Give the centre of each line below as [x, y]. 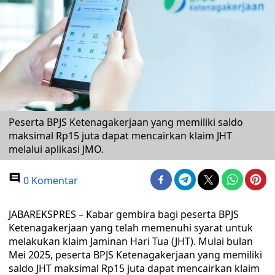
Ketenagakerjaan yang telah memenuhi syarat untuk [131, 228]
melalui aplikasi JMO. [56, 149]
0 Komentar [49, 180]
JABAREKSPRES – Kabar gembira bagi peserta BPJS [124, 214]
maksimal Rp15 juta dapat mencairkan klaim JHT [120, 136]
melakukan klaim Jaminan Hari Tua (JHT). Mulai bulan [131, 241]
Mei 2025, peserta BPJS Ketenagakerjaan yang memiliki [135, 255]
